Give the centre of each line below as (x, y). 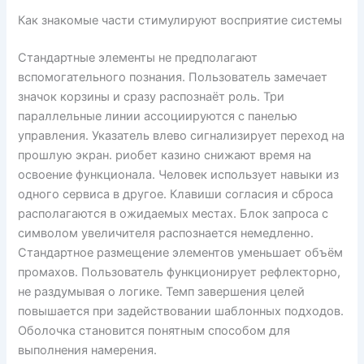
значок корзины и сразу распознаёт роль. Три (152, 97)
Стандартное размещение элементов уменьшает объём (181, 253)
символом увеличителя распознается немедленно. (166, 234)
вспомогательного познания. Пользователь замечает (173, 78)
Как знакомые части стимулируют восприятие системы (180, 21)
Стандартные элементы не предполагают (138, 58)
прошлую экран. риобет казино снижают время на (165, 156)
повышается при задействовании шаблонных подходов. (181, 312)
